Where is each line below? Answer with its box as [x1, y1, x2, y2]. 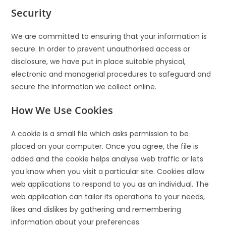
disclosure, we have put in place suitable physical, [11, 56, 186, 67]
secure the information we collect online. [11, 81, 157, 92]
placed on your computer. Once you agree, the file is [11, 141, 199, 151]
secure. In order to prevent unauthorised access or [11, 43, 191, 54]
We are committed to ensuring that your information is [11, 31, 207, 41]
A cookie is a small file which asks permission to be [11, 128, 189, 139]
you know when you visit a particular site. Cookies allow [11, 166, 205, 177]
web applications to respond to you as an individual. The [11, 179, 209, 189]
